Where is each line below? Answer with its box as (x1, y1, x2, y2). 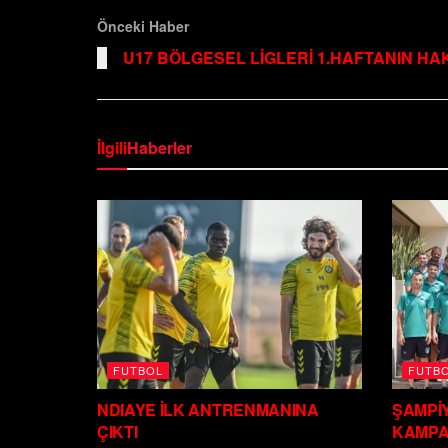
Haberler (127, 136, 192, 159)
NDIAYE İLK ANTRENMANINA (97, 398, 319, 422)
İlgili (97, 136, 127, 159)
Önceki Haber (97, 16, 189, 36)
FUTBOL (113, 362, 163, 379)
